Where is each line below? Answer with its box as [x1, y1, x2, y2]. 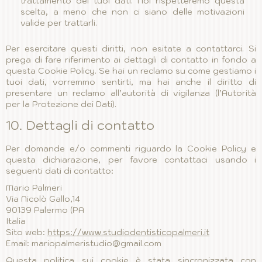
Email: [6, 238, 32, 249]
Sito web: [6, 227, 47, 237]
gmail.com [120, 238, 161, 249]
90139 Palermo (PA [6, 205, 84, 215]
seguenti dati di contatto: [6, 166, 113, 176]
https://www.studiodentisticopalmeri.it [47, 227, 209, 237]
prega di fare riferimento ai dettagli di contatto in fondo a [6, 54, 256, 65]
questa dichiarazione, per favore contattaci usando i [6, 154, 256, 165]
